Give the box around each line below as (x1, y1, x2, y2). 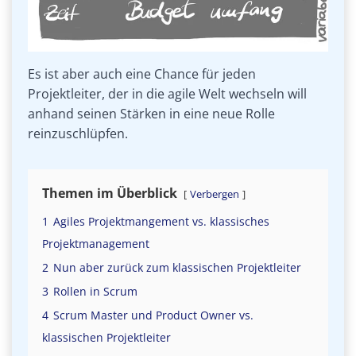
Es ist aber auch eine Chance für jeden (28, 65, 256, 83)
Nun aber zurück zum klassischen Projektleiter (53, 260, 301, 276)
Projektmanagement (42, 236, 149, 252)
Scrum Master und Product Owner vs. (53, 308, 253, 323)
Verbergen (190, 187, 239, 202)
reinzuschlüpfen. (28, 125, 128, 143)
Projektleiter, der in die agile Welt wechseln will (28, 85, 307, 103)
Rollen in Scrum (53, 284, 137, 300)
